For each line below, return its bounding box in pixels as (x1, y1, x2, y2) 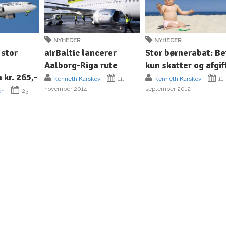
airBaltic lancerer (44, 47, 117, 59)
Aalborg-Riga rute (44, 59, 118, 71)
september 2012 (145, 85, 191, 92)
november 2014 (44, 85, 87, 92)
